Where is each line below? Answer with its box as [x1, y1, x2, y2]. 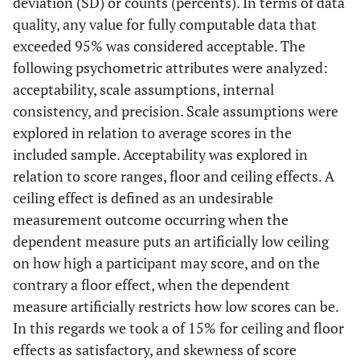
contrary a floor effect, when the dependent [13, 275, 290, 294]
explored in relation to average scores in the [13, 123, 292, 142]
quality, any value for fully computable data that [13, 14, 317, 34]
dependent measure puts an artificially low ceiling [13, 231, 329, 251]
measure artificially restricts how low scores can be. [13, 297, 338, 316]
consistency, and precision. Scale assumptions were [13, 101, 338, 121]
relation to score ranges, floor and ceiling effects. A [13, 166, 334, 186]
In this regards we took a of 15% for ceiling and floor [13, 318, 344, 337]
